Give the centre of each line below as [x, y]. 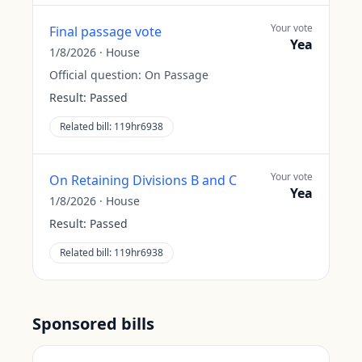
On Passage [177, 75]
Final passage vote [105, 32]
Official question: [97, 75]
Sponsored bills [93, 324]
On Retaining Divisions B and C [143, 180]
